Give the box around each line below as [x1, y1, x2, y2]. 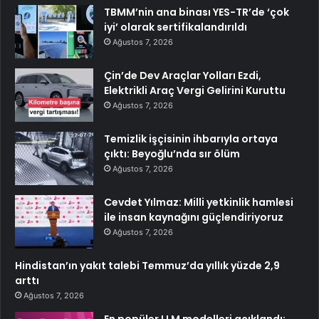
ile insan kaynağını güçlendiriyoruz [104, 210, 283, 225]
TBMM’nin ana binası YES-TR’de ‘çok [104, 5, 289, 20]
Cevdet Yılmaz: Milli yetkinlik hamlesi [104, 195, 293, 210]
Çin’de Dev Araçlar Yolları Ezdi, [104, 68, 261, 83]
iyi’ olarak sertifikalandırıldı [104, 20, 247, 35]
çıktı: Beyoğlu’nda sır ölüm [104, 147, 240, 162]
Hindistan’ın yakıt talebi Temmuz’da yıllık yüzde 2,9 [15, 258, 280, 273]
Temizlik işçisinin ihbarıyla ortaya [104, 132, 278, 147]
